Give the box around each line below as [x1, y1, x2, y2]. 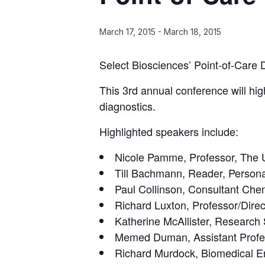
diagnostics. [99, 98, 156, 114]
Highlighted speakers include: [99, 124, 238, 139]
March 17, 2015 [99, 27, 156, 37]
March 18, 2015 [164, 27, 221, 37]
